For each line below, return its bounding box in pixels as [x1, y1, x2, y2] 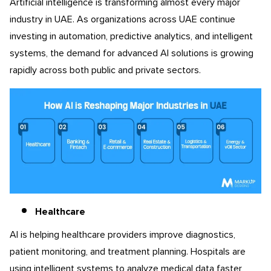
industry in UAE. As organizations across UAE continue [10, 15, 235, 24]
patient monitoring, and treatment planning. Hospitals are [10, 246, 246, 256]
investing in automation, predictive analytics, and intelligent [10, 31, 253, 41]
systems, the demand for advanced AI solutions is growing [10, 48, 253, 58]
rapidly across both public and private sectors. [10, 65, 201, 75]
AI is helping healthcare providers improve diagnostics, [10, 229, 235, 240]
